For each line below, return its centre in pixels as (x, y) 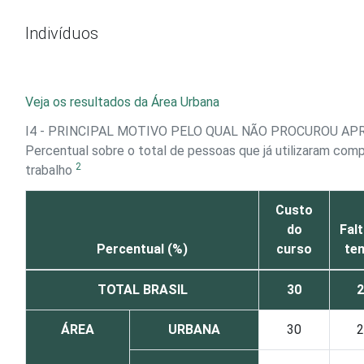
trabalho (50, 170)
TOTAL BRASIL (142, 290)
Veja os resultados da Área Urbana (122, 102)
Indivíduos (62, 33)
